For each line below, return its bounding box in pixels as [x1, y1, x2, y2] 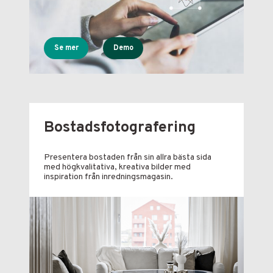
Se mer [54, 43, 79, 53]
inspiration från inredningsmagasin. [44, 172, 173, 183]
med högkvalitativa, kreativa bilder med [44, 162, 191, 173]
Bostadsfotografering [44, 118, 196, 138]
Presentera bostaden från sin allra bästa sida [44, 152, 211, 163]
